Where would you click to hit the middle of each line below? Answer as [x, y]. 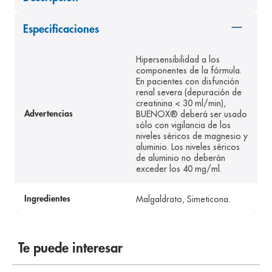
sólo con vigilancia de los [183, 125]
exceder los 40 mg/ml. [179, 169]
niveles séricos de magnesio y [192, 136]
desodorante [62, 56]
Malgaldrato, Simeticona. [183, 199]
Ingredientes [47, 199]
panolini [54, 13]
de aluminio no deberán [181, 158]
